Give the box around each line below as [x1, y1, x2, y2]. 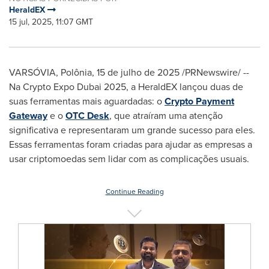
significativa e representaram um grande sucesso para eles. [9, 123, 255, 137]
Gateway [9, 109, 47, 122]
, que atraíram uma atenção [109, 109, 223, 122]
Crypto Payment [165, 94, 234, 108]
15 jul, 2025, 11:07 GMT [9, 16, 93, 28]
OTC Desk [65, 109, 109, 122]
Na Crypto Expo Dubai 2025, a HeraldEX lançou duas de [9, 80, 243, 94]
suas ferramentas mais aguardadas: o [9, 94, 165, 108]
